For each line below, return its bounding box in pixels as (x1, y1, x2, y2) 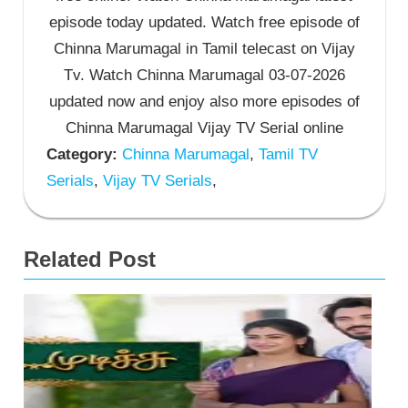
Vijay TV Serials (98, 172, 212, 190)
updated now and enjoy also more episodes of (48, 93, 360, 111)
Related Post (23, 247, 156, 272)
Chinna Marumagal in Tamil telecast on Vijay (53, 40, 355, 58)
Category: (46, 146, 117, 164)
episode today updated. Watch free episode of (48, 14, 360, 32)
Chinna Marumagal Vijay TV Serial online (65, 119, 343, 138)
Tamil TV (254, 146, 318, 164)
